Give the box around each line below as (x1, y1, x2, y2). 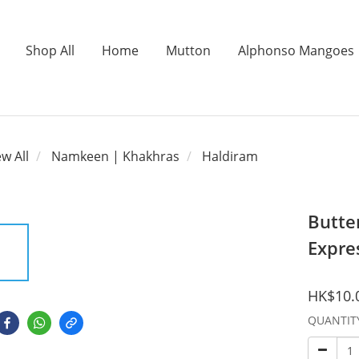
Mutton (165, 42, 211, 59)
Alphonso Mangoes (237, 42, 354, 59)
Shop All (25, 42, 75, 59)
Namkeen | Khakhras (51, 147, 179, 165)
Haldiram (202, 147, 258, 165)
